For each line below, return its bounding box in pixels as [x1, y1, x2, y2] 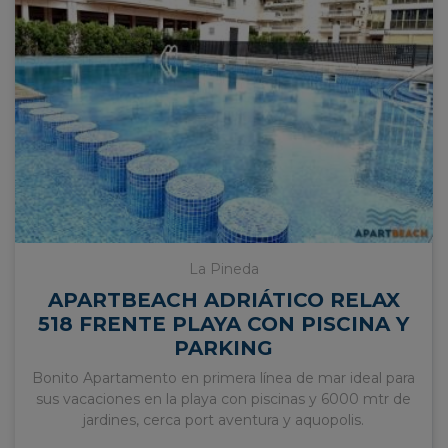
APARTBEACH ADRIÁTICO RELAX [47, 288, 400, 313]
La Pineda [188, 260, 259, 279]
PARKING [174, 336, 273, 361]
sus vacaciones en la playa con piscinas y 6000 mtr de [36, 390, 411, 409]
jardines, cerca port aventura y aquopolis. [83, 411, 364, 430]
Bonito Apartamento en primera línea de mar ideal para [32, 369, 415, 388]
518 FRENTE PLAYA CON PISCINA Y [38, 312, 409, 337]
